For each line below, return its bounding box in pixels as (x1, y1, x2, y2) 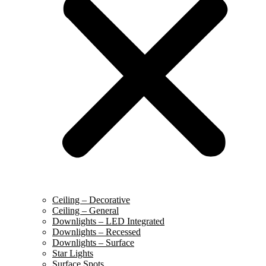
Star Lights (52, 248, 93, 258)
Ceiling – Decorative (52, 194, 130, 205)
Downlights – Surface (52, 237, 134, 248)
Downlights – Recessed (52, 226, 141, 237)
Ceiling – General (52, 205, 119, 216)
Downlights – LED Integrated (52, 216, 164, 226)
